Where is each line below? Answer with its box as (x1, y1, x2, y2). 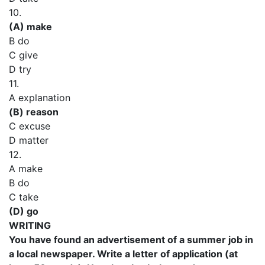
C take (9, 191, 38, 203)
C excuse (9, 120, 50, 132)
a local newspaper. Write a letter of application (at (9, 248, 238, 260)
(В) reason (9, 106, 59, 118)
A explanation (9, 92, 70, 104)
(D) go (9, 205, 38, 217)
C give (9, 49, 38, 61)
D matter (9, 134, 49, 146)
